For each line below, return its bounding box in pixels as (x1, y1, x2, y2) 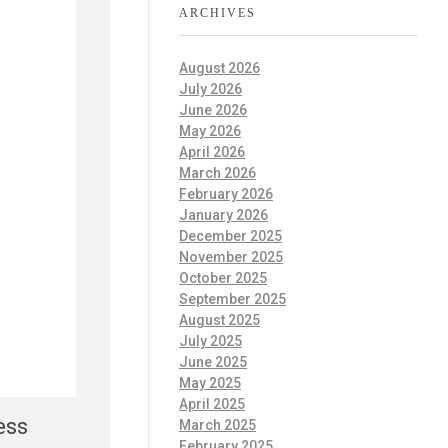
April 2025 (179, 396, 245, 413)
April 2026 (179, 144, 245, 161)
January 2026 (179, 207, 268, 224)
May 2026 (179, 123, 241, 140)
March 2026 (179, 165, 256, 182)
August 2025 (179, 312, 260, 329)
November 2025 (179, 249, 283, 266)
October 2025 (179, 270, 267, 287)
